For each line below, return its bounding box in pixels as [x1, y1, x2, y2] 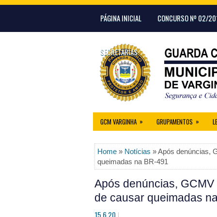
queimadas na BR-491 [97, 157, 168, 166]
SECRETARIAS [100, 46, 138, 57]
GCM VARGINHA [100, 117, 137, 126]
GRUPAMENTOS [156, 117, 193, 126]
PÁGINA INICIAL [100, 13, 141, 23]
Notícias [124, 147, 151, 155]
